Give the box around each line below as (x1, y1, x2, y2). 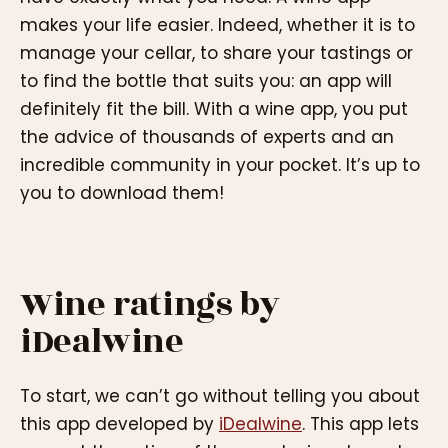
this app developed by (20, 411, 219, 436)
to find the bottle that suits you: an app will (20, 69, 392, 93)
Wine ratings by (20, 279, 280, 331)
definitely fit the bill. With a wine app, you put (20, 97, 408, 121)
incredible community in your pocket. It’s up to (20, 153, 420, 177)
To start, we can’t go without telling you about (20, 383, 420, 408)
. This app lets (302, 411, 419, 436)
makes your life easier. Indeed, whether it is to (20, 13, 415, 37)
